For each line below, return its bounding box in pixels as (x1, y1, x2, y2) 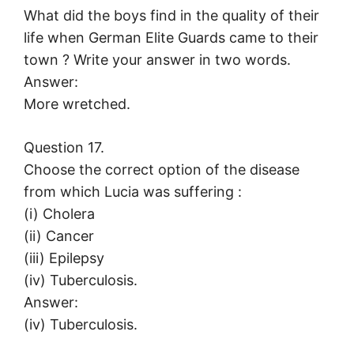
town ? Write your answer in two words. (24, 51, 291, 69)
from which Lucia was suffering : (24, 183, 242, 201)
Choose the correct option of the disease (24, 161, 299, 179)
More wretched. (24, 96, 130, 113)
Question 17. (24, 139, 104, 156)
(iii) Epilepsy (24, 250, 104, 267)
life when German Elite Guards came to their (24, 29, 318, 47)
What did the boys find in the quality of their (24, 7, 319, 24)
